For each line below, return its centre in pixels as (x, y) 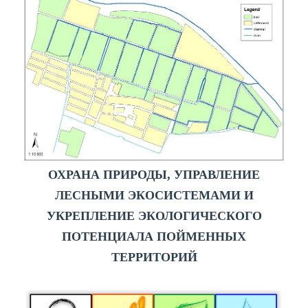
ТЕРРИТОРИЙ (154, 257)
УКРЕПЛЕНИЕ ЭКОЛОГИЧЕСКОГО (154, 216)
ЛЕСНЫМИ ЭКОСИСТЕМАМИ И (154, 195)
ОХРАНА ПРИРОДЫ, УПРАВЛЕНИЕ (154, 174)
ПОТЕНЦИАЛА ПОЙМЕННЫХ (154, 236)
